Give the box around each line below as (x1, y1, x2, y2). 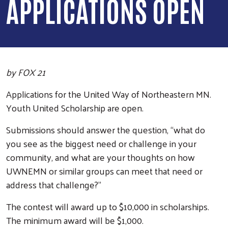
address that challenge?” (6, 176, 101, 193)
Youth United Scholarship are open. (6, 99, 144, 116)
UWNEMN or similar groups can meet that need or (6, 162, 203, 179)
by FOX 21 (6, 63, 45, 80)
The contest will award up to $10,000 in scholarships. (6, 197, 209, 215)
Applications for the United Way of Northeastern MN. (6, 85, 211, 102)
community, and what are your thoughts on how (6, 148, 195, 165)
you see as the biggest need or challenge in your (6, 134, 196, 152)
